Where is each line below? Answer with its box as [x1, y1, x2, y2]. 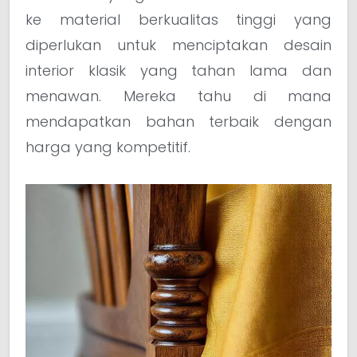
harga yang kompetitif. [25, 136, 190, 157]
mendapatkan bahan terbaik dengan [25, 111, 331, 131]
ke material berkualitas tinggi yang [25, 9, 331, 29]
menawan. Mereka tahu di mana [25, 85, 331, 106]
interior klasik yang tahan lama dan [25, 60, 331, 80]
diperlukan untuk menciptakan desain [25, 34, 331, 55]
